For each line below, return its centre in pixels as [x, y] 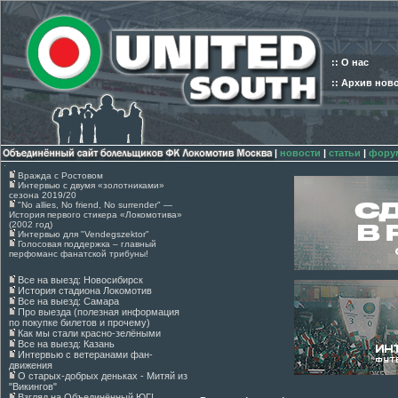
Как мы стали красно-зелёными [89, 333]
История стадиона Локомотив [85, 291]
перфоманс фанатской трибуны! [79, 254]
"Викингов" [33, 386]
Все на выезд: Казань [66, 344]
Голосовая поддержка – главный [87, 244]
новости [300, 153]
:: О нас [350, 62]
